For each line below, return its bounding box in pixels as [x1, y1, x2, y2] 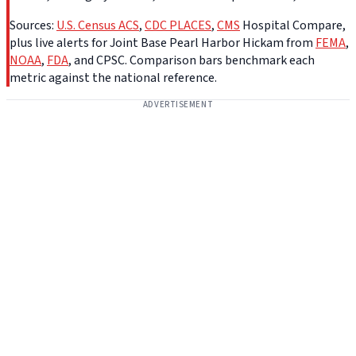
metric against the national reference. [10, 69, 217, 87]
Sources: [10, 17, 56, 35]
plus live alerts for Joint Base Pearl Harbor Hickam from [10, 34, 315, 52]
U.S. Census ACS [56, 17, 139, 35]
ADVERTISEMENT [142, 99, 214, 111]
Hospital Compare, [240, 17, 346, 35]
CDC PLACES [145, 17, 211, 35]
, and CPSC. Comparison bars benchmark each [68, 52, 315, 70]
